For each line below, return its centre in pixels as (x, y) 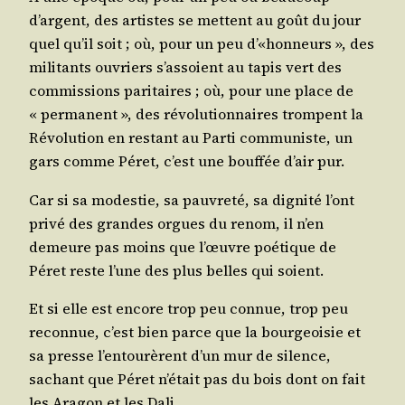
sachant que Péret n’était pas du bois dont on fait (197, 379)
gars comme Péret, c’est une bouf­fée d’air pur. (187, 161)
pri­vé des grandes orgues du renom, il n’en (176, 223)
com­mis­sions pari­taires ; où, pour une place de (191, 91)
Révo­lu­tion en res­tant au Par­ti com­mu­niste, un (191, 138)
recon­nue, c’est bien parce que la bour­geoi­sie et (195, 332)
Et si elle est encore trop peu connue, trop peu (188, 308)
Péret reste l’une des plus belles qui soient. (176, 270)
